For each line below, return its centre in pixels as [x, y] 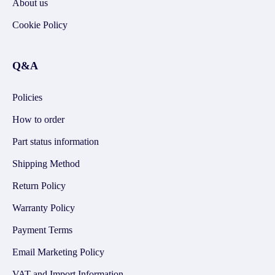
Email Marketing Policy [58, 252]
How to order [38, 119]
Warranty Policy [44, 208]
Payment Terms [42, 230]
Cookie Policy [40, 25]
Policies [27, 97]
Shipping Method [46, 164]
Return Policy [39, 186]
